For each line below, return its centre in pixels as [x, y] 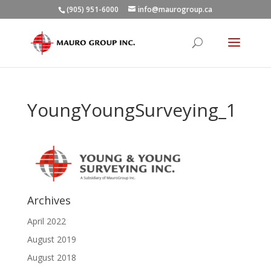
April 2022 [46, 221]
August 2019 [51, 239]
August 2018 [51, 257]
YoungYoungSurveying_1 [132, 110]
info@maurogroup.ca [175, 9]
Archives [49, 200]
